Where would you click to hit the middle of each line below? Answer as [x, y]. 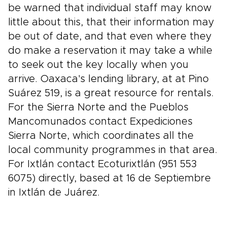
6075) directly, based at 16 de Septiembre [109, 178]
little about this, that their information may [111, 22]
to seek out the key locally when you [98, 65]
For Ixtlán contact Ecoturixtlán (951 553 [102, 164]
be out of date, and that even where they [110, 36]
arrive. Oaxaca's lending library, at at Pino [108, 79]
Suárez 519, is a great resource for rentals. [111, 93]
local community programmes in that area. [113, 150]
